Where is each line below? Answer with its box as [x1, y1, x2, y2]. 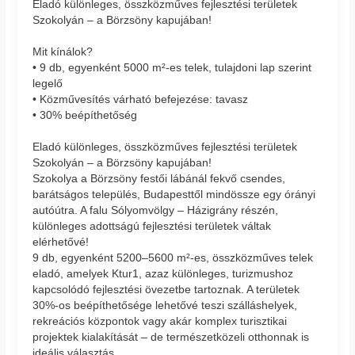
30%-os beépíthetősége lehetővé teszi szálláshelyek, [32, 299, 298, 312]
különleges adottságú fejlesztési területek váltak [32, 219, 272, 233]
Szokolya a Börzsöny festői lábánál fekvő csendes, [32, 172, 286, 185]
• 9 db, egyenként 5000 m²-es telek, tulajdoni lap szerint [32, 61, 312, 74]
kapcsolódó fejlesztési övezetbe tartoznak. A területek [32, 283, 300, 296]
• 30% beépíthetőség [32, 109, 138, 122]
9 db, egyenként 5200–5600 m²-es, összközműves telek [32, 251, 314, 265]
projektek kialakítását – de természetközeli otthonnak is [32, 330, 310, 344]
